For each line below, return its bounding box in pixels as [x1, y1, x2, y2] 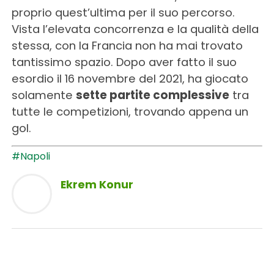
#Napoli [11, 149, 50, 163]
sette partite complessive [75, 87, 229, 103]
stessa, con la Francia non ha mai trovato [11, 37, 243, 53]
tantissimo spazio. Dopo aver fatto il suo [11, 54, 237, 70]
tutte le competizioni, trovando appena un [11, 103, 248, 119]
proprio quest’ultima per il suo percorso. [11, 4, 235, 20]
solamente [11, 87, 76, 103]
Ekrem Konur [60, 177, 133, 192]
